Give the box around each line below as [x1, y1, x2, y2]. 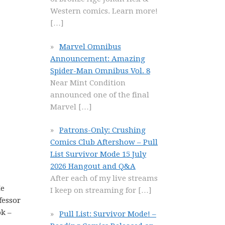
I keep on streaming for [50, 186, 138, 195]
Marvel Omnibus [59, 42, 121, 51]
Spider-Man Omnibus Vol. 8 [50, 66, 150, 75]
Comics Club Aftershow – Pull [50, 138, 158, 147]
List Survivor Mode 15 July [50, 150, 146, 159]
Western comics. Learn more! [50, 7, 158, 16]
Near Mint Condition [50, 78, 126, 87]
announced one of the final [50, 90, 149, 99]
